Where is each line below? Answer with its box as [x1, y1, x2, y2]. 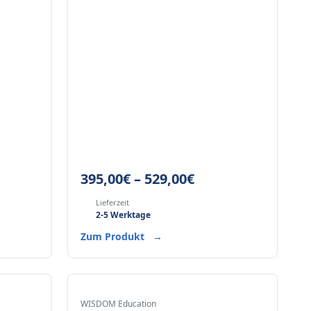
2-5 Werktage [95, 209, 151, 221]
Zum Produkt [80, 230, 147, 243]
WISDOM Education [80, 298, 156, 310]
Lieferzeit [95, 197, 129, 208]
